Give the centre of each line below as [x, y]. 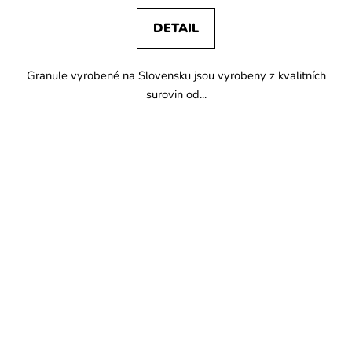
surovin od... [176, 94]
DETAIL [176, 28]
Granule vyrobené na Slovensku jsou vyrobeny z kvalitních [176, 75]
